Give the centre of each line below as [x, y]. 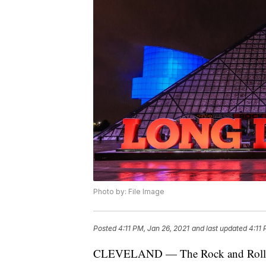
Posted [106, 229]
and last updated [219, 229]
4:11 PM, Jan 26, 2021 [154, 229]
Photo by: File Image [129, 192]
